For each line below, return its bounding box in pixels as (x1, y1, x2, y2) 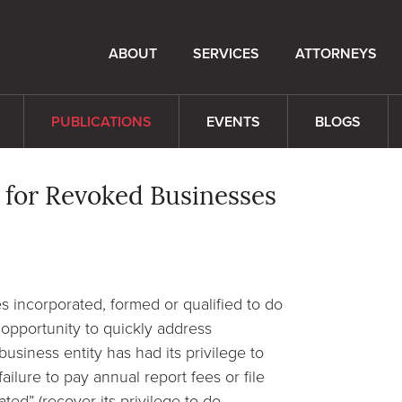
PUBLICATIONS (51, 111, 152, 132)
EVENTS (206, 111, 260, 132)
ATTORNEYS (295, 43, 377, 65)
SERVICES (193, 43, 259, 65)
